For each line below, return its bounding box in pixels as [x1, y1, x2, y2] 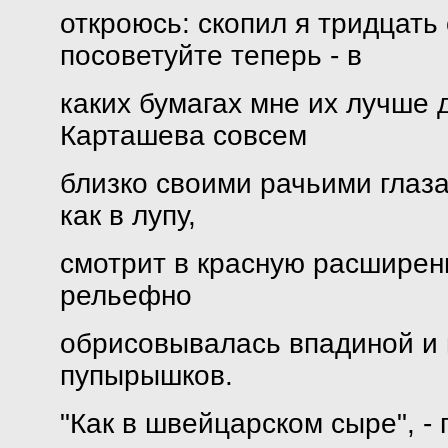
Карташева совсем [59, 120, 307, 151]
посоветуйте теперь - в [59, 40, 362, 71]
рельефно [59, 280, 192, 311]
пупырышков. [59, 360, 233, 391]
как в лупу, [59, 200, 196, 231]
